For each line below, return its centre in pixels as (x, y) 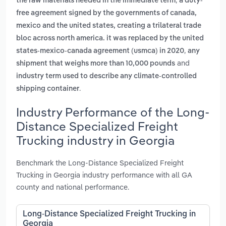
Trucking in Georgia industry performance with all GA (104, 175)
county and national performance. (73, 187)
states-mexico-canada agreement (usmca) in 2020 (100, 51)
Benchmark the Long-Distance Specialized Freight (100, 162)
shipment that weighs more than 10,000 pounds (96, 64)
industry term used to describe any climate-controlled (106, 76)
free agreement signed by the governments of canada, (106, 13)
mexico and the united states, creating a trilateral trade (109, 26)
